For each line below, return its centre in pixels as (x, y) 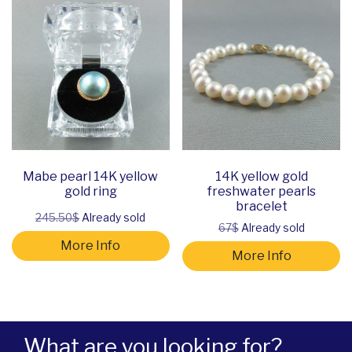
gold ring (90, 192)
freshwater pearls (261, 192)
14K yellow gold (261, 177)
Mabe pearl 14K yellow (91, 177)
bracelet (261, 207)
